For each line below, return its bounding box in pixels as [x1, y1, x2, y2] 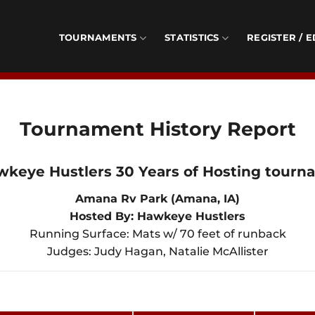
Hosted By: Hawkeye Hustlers [70, 210, 245, 223]
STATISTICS [165, 32, 219, 43]
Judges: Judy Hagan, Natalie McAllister [46, 245, 269, 258]
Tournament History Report [19, 117, 296, 141]
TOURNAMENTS [58, 32, 137, 43]
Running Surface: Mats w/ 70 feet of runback [29, 227, 286, 240]
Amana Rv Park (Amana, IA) [75, 192, 240, 205]
